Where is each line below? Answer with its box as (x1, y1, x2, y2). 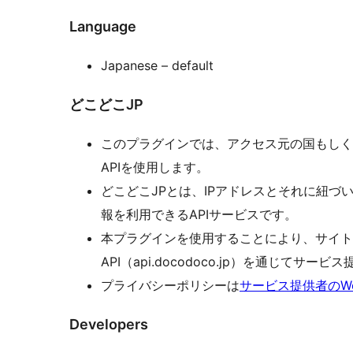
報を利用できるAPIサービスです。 (101, 206, 297, 222)
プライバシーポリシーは (101, 277, 240, 293)
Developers (69, 315, 148, 333)
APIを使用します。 (101, 158, 209, 175)
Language (69, 18, 136, 35)
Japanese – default (162, 57, 214, 73)
